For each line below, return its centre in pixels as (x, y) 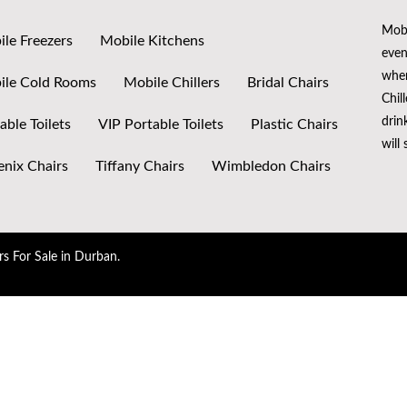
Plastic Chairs (295, 125)
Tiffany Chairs (140, 167)
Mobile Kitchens (153, 41)
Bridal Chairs (288, 83)
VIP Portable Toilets (161, 125)
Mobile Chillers (172, 83)
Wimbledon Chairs (272, 167)
